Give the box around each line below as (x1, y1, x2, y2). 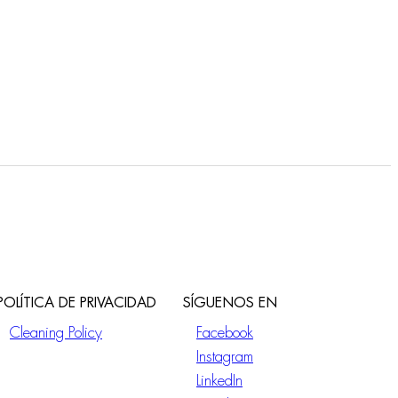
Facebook (196, 325, 253, 341)
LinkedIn (196, 373, 243, 389)
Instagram (196, 349, 253, 365)
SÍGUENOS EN (183, 296, 277, 311)
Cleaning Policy (10, 325, 102, 341)
